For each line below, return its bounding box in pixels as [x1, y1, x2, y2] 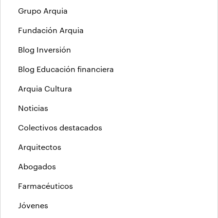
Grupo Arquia [18, 6, 68, 16]
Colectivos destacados [18, 123, 102, 132]
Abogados [18, 162, 56, 171]
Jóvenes [18, 200, 48, 210]
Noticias [18, 103, 48, 113]
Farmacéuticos [18, 181, 73, 191]
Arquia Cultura [18, 84, 72, 93]
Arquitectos [18, 142, 61, 152]
